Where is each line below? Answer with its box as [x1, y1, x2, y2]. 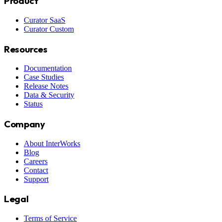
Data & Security [24, 91, 74, 100]
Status [24, 100, 43, 109]
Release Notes [24, 82, 68, 91]
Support [24, 174, 49, 183]
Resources [4, 43, 48, 55]
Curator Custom [24, 24, 74, 33]
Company [4, 118, 45, 130]
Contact [24, 166, 48, 174]
